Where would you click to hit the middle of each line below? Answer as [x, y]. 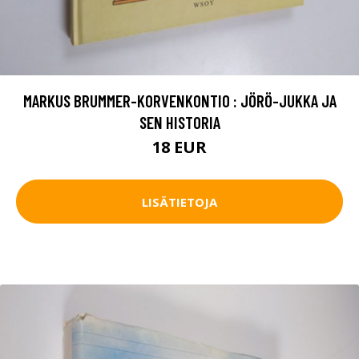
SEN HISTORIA [179, 123]
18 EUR [179, 147]
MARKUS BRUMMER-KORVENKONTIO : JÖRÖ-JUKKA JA [179, 101]
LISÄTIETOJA [179, 202]
